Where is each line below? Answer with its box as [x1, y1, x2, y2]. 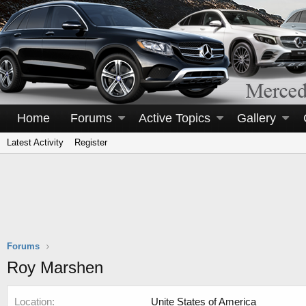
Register [74, 137, 107, 148]
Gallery [237, 111, 277, 125]
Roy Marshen [7, 258, 103, 277]
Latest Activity [7, 137, 64, 148]
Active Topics [139, 111, 211, 125]
